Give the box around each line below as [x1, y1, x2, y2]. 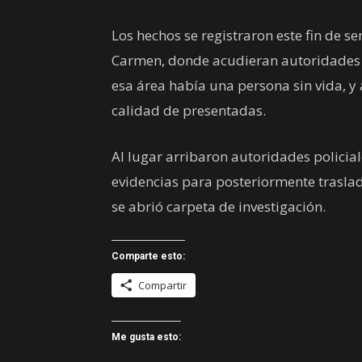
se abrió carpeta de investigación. [112, 197, 326, 216]
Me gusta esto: [112, 331, 181, 343]
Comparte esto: [112, 250, 185, 262]
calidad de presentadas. [112, 101, 266, 120]
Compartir [138, 278, 187, 293]
